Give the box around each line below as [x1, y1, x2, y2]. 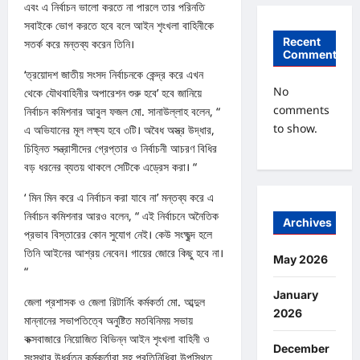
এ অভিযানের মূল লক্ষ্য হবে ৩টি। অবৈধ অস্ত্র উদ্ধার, [24, 122, 215, 138]
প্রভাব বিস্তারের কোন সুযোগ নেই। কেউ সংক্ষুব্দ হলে [24, 227, 212, 243]
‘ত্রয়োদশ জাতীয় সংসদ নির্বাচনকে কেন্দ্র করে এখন [24, 67, 203, 83]
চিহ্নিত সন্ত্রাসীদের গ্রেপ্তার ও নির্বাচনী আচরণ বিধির [24, 141, 217, 157]
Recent [282, 35, 321, 49]
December [272, 341, 329, 355]
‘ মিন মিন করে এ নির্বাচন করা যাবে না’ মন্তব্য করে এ [24, 190, 214, 206]
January [272, 287, 318, 301]
